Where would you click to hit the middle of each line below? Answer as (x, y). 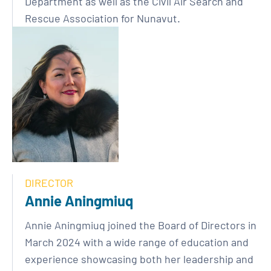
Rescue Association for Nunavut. (103, 18)
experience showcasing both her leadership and (139, 259)
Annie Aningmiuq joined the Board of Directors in (141, 225)
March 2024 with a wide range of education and (137, 242)
